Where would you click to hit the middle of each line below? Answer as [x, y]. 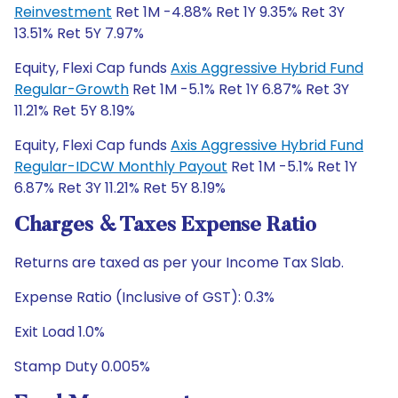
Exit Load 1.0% [60, 332]
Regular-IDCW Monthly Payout [121, 167]
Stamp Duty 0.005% [82, 366]
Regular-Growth [72, 89]
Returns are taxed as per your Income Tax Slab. [179, 263]
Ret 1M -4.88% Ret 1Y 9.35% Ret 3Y [228, 12]
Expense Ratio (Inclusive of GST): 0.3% [144, 297]
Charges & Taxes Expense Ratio [165, 226]
